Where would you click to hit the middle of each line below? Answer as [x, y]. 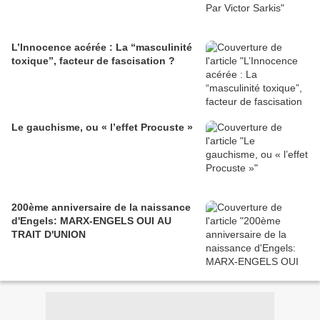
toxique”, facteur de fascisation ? [93, 60]
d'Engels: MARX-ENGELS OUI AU [91, 220]
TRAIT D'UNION [49, 234]
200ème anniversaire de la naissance [101, 207]
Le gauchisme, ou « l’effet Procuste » [102, 127]
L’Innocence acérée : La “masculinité [102, 47]
